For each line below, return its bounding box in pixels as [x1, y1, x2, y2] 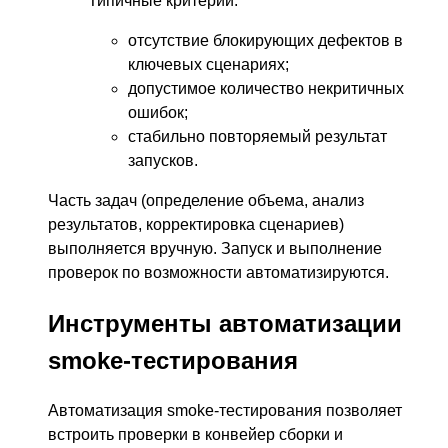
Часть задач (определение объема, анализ [48, 191, 364, 209]
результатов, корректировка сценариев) [48, 215, 344, 233]
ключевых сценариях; [128, 55, 289, 73]
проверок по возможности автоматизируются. [48, 263, 389, 281]
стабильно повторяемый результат [128, 127, 387, 145]
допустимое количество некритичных [128, 79, 404, 97]
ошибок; [128, 103, 188, 121]
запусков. [128, 151, 198, 169]
